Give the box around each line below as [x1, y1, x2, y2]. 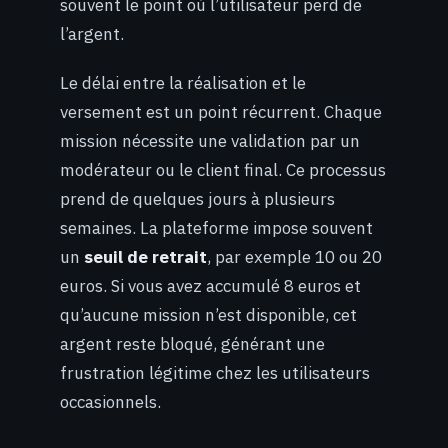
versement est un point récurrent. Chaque [60, 100, 382, 123]
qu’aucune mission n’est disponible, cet [60, 303, 357, 326]
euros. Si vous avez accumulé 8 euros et [60, 274, 361, 297]
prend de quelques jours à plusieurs [60, 187, 335, 210]
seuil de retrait [84, 245, 207, 268]
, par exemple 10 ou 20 [207, 245, 382, 268]
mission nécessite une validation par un [60, 129, 360, 152]
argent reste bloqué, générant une [60, 332, 325, 355]
